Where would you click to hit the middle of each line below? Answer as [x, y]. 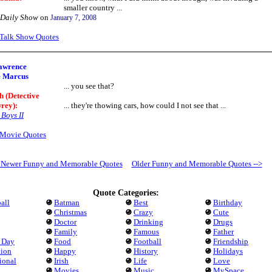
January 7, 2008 [73, 18]
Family [66, 232]
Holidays [228, 251]
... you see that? [89, 86]
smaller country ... [93, 8]
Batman [67, 202]
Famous [146, 232]
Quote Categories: [126, 193]
